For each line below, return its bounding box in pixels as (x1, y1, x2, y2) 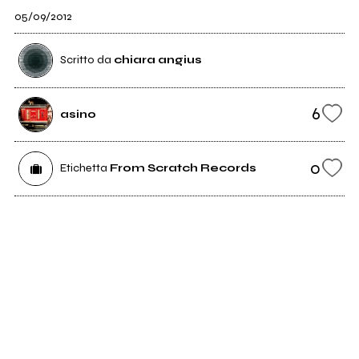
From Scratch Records (109, 161, 256, 175)
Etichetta (59, 161, 107, 175)
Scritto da (59, 52, 114, 67)
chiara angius (113, 52, 202, 67)
